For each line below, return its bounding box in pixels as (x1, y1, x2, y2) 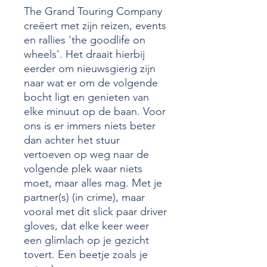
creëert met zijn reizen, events (24, 19, 166, 32)
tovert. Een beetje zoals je (24, 248, 148, 261)
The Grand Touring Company (24, 5, 162, 18)
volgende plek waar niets (24, 162, 142, 175)
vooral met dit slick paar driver (24, 205, 167, 218)
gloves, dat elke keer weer (24, 219, 149, 232)
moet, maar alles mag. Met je (24, 176, 162, 190)
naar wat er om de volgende (24, 76, 158, 89)
